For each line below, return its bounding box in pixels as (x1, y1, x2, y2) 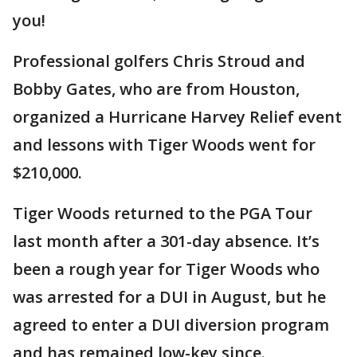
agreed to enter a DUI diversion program (13, 314, 329, 335)
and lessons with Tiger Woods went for (13, 134, 316, 155)
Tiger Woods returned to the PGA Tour (13, 202, 312, 224)
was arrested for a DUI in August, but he (13, 286, 326, 308)
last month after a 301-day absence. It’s (13, 230, 320, 252)
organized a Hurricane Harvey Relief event (13, 106, 342, 127)
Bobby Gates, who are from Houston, (13, 78, 300, 100)
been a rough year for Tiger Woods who (13, 258, 320, 280)
